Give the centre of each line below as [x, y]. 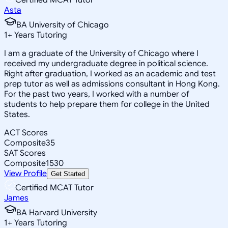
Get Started [68, 174]
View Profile [25, 173]
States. [17, 114]
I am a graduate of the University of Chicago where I [101, 53]
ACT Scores [26, 133]
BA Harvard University [57, 212]
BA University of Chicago [63, 25]
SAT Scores [25, 153]
